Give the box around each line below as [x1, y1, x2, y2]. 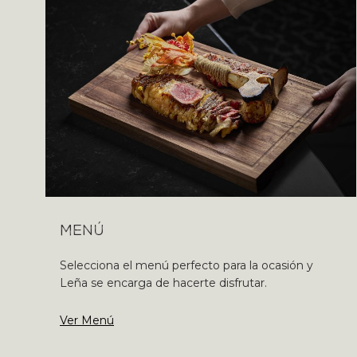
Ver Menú [60, 312, 114, 328]
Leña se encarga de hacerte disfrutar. [60, 276, 267, 290]
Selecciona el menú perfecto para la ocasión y [60, 258, 313, 273]
